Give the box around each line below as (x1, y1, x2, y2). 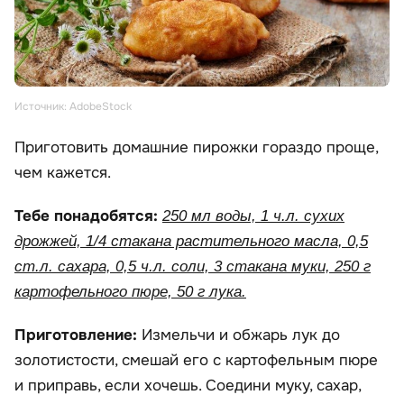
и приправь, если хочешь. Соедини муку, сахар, (14, 375, 361, 395)
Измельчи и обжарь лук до (137, 325, 340, 344)
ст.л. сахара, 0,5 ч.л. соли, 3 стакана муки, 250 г (14, 257, 371, 275)
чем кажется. (14, 162, 111, 182)
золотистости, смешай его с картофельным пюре (14, 350, 378, 370)
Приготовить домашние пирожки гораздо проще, (14, 137, 378, 157)
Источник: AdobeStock (14, 98, 132, 114)
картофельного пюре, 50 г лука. (14, 282, 246, 300)
